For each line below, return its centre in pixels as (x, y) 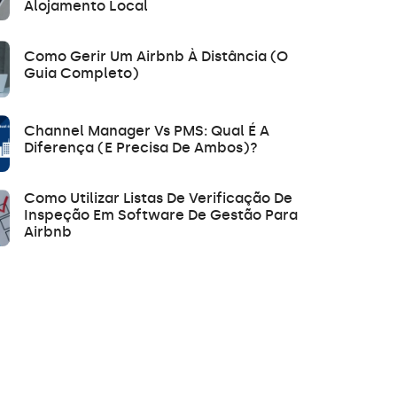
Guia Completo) (82, 73)
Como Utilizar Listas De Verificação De (158, 198)
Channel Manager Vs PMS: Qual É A (147, 130)
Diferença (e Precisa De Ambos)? (141, 147)
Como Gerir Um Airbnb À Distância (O (156, 56)
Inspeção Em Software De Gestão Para (161, 214)
